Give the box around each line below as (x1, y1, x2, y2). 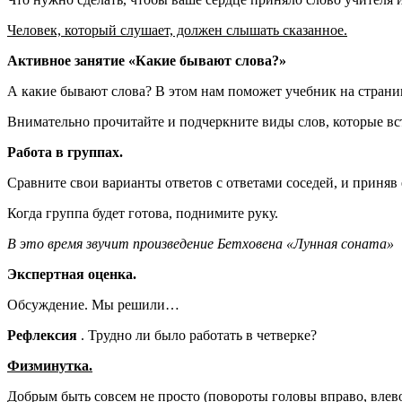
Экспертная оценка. (7, 266, 136, 282)
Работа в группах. (7, 144, 123, 160)
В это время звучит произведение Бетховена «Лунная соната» (7, 235, 394, 251)
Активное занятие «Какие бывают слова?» (7, 52, 286, 68)
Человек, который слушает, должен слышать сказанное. (7, 22, 347, 38)
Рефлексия (7, 327, 81, 343)
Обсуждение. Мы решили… (7, 296, 179, 312)
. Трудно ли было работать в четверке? (81, 327, 317, 343)
